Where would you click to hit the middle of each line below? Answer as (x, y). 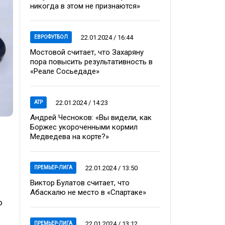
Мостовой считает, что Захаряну (87, 52)
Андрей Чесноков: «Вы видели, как (91, 118)
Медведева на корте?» (70, 137)
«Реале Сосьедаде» (65, 71)
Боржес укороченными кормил (84, 127)
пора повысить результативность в (91, 62)
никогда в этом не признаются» (85, 6)
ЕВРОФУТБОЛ (51, 37)
